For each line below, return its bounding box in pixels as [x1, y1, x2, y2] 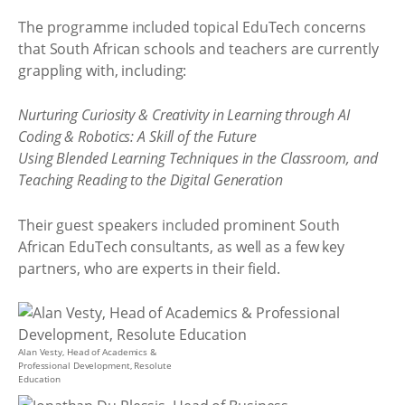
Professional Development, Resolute [18, 359, 172, 372]
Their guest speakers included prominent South [18, 214, 340, 235]
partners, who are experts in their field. [18, 258, 280, 278]
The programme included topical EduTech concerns [18, 16, 367, 37]
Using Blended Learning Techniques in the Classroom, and [18, 148, 378, 168]
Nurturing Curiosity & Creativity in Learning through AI [18, 105, 350, 125]
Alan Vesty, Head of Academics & [18, 345, 156, 358]
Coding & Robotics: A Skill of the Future [18, 127, 257, 146]
